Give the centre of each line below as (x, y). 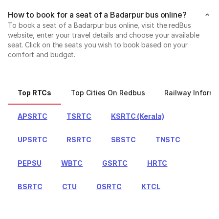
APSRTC (33, 116)
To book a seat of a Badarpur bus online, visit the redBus (99, 25)
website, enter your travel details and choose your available (104, 35)
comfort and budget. (42, 54)
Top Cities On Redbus (108, 92)
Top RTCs (35, 92)
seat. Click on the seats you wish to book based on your (98, 44)
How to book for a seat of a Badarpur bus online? (97, 14)
